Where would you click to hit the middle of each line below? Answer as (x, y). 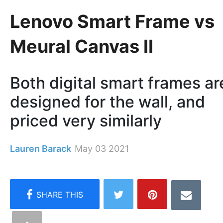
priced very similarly (86, 120)
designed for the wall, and (108, 102)
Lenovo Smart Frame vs (112, 21)
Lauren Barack (41, 148)
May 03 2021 (102, 148)
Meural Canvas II (82, 46)
